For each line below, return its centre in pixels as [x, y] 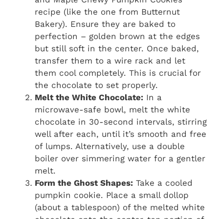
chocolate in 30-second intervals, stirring [121, 122]
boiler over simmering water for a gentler [120, 159]
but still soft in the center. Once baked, [117, 49]
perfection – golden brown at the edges [117, 36]
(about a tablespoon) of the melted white [120, 208]
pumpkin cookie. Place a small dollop [112, 195]
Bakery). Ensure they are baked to [105, 24]
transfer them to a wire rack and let [110, 61]
